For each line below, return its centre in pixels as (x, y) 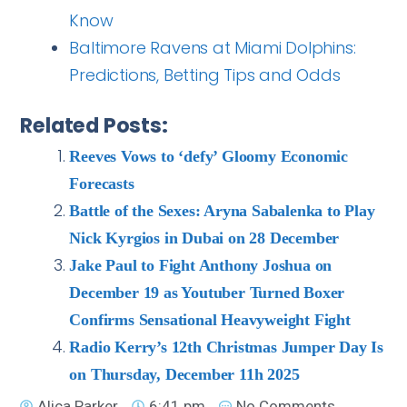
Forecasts (102, 183)
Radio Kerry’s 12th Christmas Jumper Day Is (226, 347)
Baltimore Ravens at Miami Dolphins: (213, 47)
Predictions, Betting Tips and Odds (205, 74)
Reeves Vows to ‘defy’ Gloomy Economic (208, 156)
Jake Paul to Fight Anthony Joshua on (201, 265)
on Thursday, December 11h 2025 (184, 374)
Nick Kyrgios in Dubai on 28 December (204, 238)
